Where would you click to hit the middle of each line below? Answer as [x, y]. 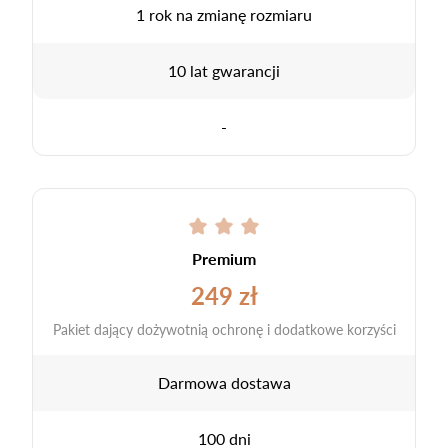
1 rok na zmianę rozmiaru [224, 14]
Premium [224, 258]
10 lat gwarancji [224, 70]
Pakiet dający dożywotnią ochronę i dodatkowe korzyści [224, 328]
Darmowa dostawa [224, 382]
